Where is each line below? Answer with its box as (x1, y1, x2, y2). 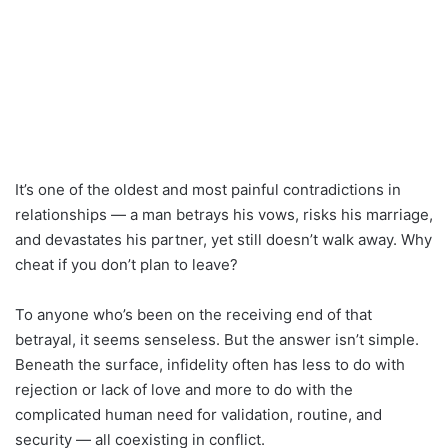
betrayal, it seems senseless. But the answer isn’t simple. (15, 329, 419, 349)
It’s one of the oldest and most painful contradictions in (15, 179, 401, 199)
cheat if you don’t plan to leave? (15, 254, 238, 274)
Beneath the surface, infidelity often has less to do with (15, 354, 405, 374)
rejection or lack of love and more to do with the (15, 379, 353, 399)
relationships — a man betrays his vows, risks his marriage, (15, 204, 433, 224)
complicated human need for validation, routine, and (15, 404, 382, 424)
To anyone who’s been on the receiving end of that (15, 304, 372, 324)
